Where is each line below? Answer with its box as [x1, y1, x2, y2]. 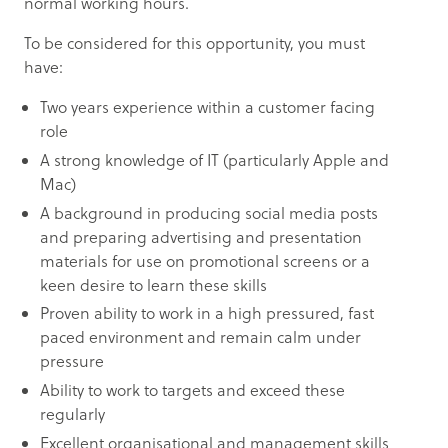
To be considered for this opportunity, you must [24, 31, 365, 54]
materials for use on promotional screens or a [40, 249, 370, 272]
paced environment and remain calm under [40, 326, 361, 349]
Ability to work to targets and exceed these [40, 379, 345, 402]
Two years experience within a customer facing [40, 95, 375, 118]
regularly [40, 403, 105, 426]
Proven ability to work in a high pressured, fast [40, 302, 374, 325]
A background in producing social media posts [40, 201, 378, 224]
